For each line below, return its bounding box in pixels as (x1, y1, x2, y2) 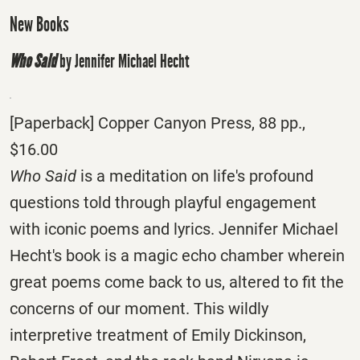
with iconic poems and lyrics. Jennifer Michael (10, 219, 338, 239)
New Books (10, 11, 69, 37)
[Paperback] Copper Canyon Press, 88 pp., (10, 112, 305, 133)
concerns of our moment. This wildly (10, 298, 268, 318)
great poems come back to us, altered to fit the (10, 272, 344, 292)
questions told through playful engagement (10, 192, 317, 212)
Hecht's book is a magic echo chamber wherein (10, 245, 345, 265)
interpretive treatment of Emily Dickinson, (10, 325, 306, 345)
